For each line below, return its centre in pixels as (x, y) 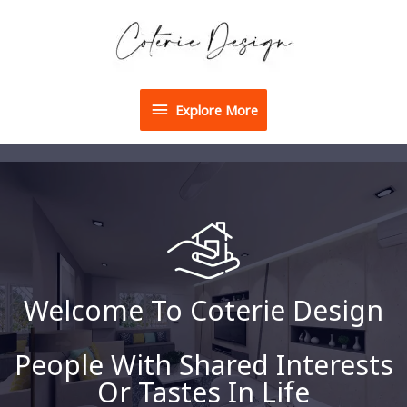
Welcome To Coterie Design (203, 310)
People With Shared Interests (203, 364)
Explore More (216, 110)
